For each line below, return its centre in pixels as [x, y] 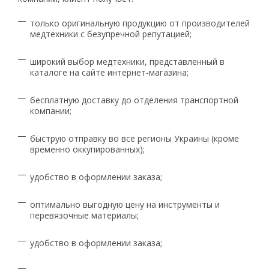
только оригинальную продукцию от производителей [140, 23]
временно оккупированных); [87, 149]
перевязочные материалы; [84, 215]
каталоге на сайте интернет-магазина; [109, 72]
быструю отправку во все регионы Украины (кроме [134, 138]
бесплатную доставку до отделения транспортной [134, 100]
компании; [51, 111]
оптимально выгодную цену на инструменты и [125, 204]
